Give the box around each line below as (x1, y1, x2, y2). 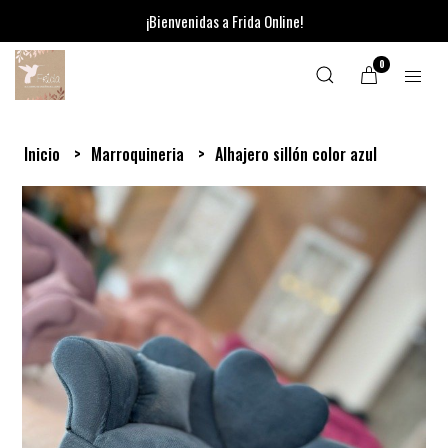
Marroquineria (91, 142, 189, 166)
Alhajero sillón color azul (215, 142, 378, 166)
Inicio (24, 142, 65, 166)
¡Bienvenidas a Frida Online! (145, 10, 303, 32)
